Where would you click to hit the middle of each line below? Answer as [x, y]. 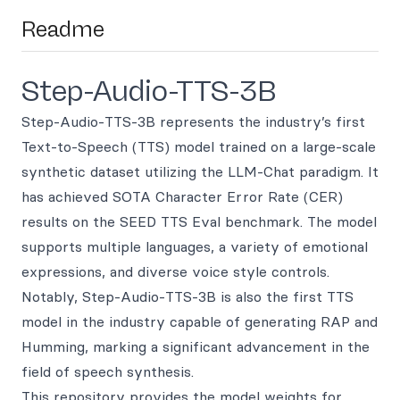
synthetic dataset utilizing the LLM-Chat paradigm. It [200, 171]
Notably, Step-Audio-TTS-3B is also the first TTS [187, 296]
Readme [63, 29]
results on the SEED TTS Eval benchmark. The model [199, 221]
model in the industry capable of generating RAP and [200, 321]
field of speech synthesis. [108, 371]
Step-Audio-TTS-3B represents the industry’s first [193, 121]
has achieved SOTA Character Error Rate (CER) [182, 196]
